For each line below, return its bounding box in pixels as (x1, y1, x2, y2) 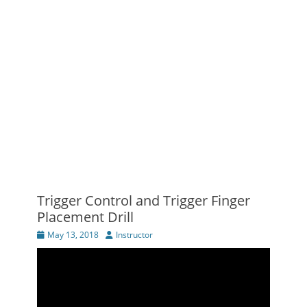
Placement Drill (37, 208, 134, 226)
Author (105, 228, 131, 240)
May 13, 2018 (47, 229, 99, 241)
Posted (36, 228, 62, 240)
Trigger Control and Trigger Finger (37, 191, 250, 210)
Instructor (116, 229, 153, 241)
